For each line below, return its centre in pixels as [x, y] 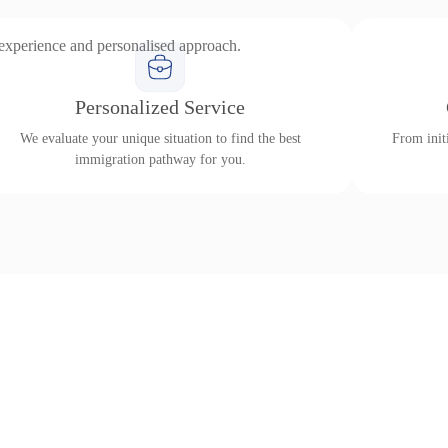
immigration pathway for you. [160, 159]
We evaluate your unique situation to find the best [160, 138]
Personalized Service [160, 107]
